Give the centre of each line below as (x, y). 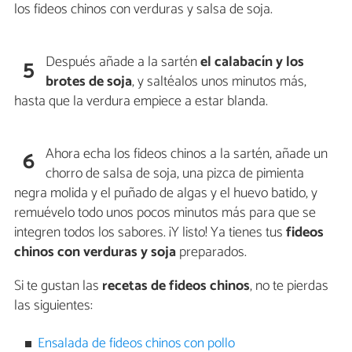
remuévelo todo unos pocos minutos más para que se (165, 213)
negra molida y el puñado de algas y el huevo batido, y (166, 194)
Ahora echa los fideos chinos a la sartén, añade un (187, 154)
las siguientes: (53, 306)
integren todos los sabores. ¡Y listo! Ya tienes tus (150, 233)
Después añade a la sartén (123, 62)
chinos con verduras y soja (95, 253)
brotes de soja (89, 82)
